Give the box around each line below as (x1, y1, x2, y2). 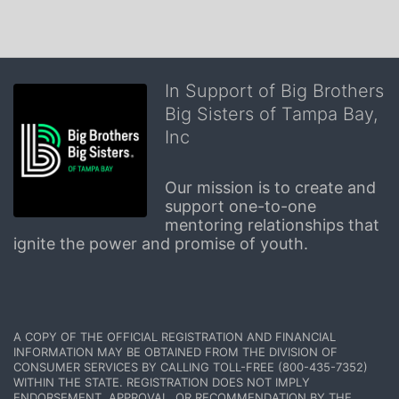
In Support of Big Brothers (165, 79, 384, 102)
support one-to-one (165, 196, 316, 216)
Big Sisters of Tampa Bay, (165, 102, 378, 125)
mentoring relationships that (165, 215, 379, 234)
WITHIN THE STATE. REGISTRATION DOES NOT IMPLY (13, 374, 310, 389)
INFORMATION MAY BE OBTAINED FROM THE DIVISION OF (13, 344, 338, 359)
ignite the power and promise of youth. (13, 233, 308, 253)
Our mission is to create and (165, 177, 376, 197)
